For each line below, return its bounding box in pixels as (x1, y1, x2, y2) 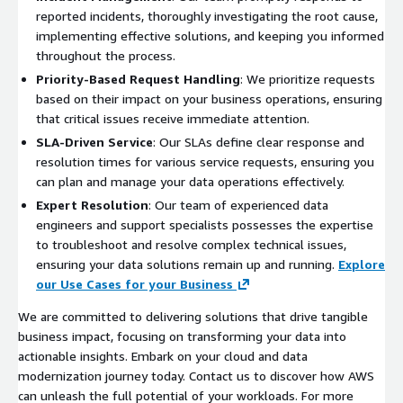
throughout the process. (36, 47, 175, 63)
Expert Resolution (36, 196, 148, 212)
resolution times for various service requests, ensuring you (36, 153, 374, 169)
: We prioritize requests (240, 70, 375, 86)
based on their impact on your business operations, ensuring (36, 90, 382, 106)
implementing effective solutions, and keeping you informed (36, 27, 384, 43)
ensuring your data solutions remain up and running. (36, 255, 338, 272)
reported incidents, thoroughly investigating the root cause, (36, 7, 378, 23)
